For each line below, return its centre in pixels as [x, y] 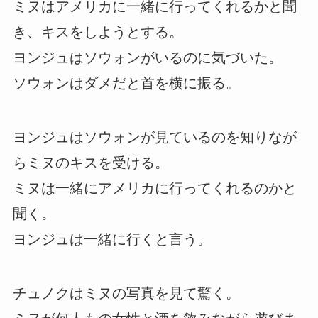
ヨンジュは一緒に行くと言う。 [112, 239]
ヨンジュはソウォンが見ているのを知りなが [154, 137]
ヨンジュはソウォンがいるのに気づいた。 [147, 57]
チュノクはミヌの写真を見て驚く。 [126, 293]
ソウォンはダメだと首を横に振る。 [126, 83]
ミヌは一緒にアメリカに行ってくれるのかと [154, 188]
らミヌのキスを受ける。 [91, 162]
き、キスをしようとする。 [98, 32]
